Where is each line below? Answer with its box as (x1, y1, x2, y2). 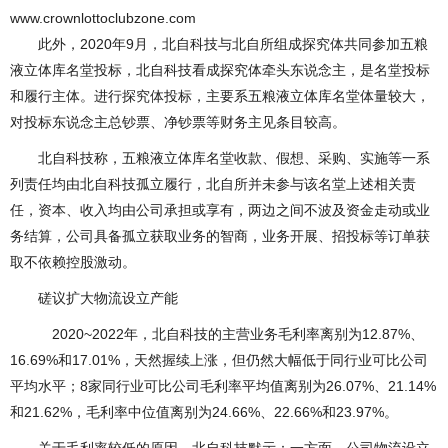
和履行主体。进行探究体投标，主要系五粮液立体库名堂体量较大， (10, 88, 430, 105)
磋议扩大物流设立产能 (10, 290, 178, 307)
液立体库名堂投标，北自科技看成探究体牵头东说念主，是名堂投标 (10, 62, 430, 79)
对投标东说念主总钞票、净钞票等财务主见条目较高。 (10, 114, 346, 131)
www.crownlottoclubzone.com (10, 10, 196, 27)
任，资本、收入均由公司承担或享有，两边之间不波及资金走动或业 (10, 202, 430, 219)
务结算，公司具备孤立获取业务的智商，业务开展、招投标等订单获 (10, 228, 430, 245)
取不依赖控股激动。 (10, 254, 136, 271)
